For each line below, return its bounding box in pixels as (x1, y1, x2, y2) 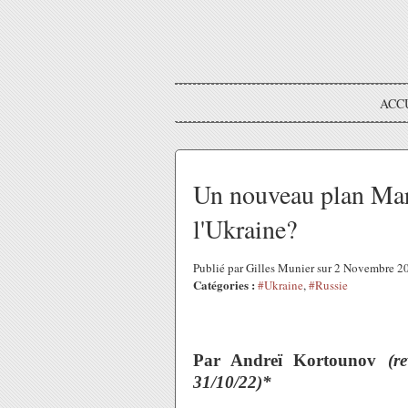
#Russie (309, 277, 348, 293)
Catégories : (193, 276, 255, 293)
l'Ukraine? (193, 211, 297, 246)
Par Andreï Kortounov (193, 351, 377, 370)
